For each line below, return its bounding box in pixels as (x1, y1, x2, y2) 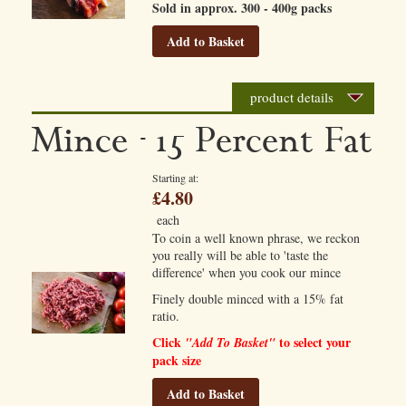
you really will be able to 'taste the (152, 246, 329, 264)
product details (250, 88, 333, 106)
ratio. (152, 307, 180, 324)
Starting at (152, 170, 197, 185)
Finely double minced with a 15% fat (152, 290, 344, 307)
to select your (275, 333, 352, 352)
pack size (152, 351, 202, 370)
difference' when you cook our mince (152, 264, 342, 281)
